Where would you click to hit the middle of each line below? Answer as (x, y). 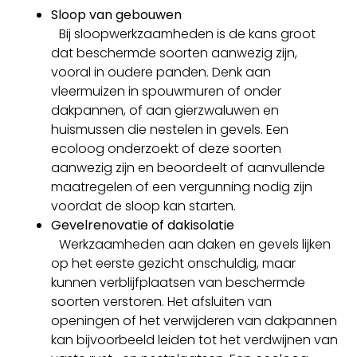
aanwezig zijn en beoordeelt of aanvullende (188, 167)
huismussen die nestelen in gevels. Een (170, 129)
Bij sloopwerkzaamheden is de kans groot (183, 33)
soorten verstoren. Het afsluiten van (161, 301)
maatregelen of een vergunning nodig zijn (182, 186)
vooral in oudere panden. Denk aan (161, 72)
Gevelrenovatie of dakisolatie (147, 225)
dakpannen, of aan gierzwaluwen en (165, 110)
